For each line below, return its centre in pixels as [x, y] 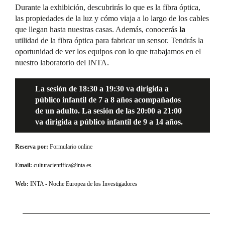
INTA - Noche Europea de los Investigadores [84, 184]
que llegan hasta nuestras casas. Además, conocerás [97, 29]
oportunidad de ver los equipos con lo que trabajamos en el [108, 51]
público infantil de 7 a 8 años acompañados [108, 99]
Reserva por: [32, 146]
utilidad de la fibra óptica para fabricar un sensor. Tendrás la [109, 40]
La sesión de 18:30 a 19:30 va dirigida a [102, 88]
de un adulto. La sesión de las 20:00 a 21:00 [108, 110]
